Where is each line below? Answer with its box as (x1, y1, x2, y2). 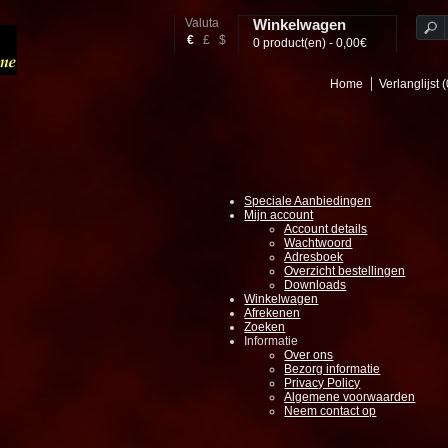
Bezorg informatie (284, 362, 381, 376)
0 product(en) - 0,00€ (253, 36, 367, 50)
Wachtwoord (284, 236, 353, 250)
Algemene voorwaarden (284, 390, 416, 404)
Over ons (284, 348, 334, 362)
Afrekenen (244, 306, 301, 320)
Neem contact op (284, 404, 377, 418)
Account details (284, 222, 368, 236)
